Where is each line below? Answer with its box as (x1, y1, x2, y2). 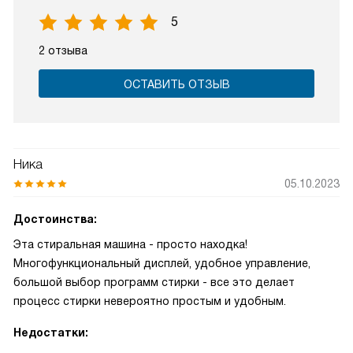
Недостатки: (13, 326, 88, 339)
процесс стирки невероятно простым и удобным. (13, 295, 286, 307)
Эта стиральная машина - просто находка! (13, 238, 247, 251)
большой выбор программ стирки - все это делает (13, 276, 295, 288)
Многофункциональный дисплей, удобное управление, (13, 257, 310, 269)
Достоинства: (13, 213, 97, 225)
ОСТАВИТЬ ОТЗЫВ (123, 78, 230, 91)
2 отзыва (39, 44, 87, 57)
